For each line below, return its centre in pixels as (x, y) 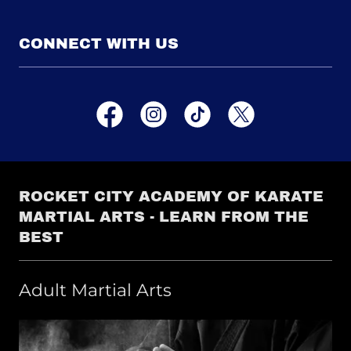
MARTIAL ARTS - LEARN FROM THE (164, 217)
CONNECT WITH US (99, 44)
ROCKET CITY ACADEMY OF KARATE (171, 197)
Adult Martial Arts (95, 291)
